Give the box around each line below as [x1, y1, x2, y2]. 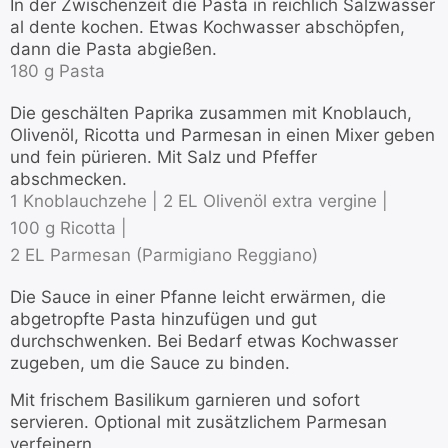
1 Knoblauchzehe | [10, 191, 158, 212]
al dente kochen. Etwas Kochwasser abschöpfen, [10, 17, 405, 38]
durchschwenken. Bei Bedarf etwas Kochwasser [10, 331, 398, 352]
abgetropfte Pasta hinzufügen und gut [10, 309, 317, 330]
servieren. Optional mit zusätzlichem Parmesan [10, 412, 387, 433]
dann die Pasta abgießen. [10, 39, 217, 60]
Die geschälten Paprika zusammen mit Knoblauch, [10, 103, 412, 124]
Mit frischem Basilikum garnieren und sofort [10, 390, 360, 411]
